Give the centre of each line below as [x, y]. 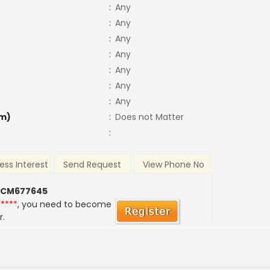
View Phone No [173, 165]
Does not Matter [149, 117]
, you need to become [65, 205]
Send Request [93, 165]
